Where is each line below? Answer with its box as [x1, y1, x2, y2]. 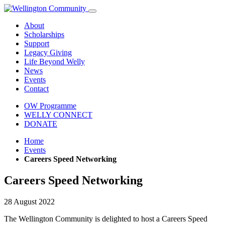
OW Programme [24, 101, 76, 110]
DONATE [24, 120, 57, 128]
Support [24, 39, 49, 48]
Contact [24, 84, 49, 93]
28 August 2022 [4, 197, 55, 206]
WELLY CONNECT [24, 110, 92, 119]
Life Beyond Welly [24, 57, 85, 66]
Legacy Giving [24, 48, 72, 57]
